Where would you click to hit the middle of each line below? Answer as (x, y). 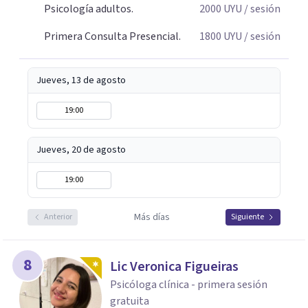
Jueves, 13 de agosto (81, 80)
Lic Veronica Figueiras (174, 267)
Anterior (58, 217)
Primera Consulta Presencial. (112, 36)
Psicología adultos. (89, 9)
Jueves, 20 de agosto (81, 150)
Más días (152, 217)
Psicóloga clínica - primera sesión (189, 285)
